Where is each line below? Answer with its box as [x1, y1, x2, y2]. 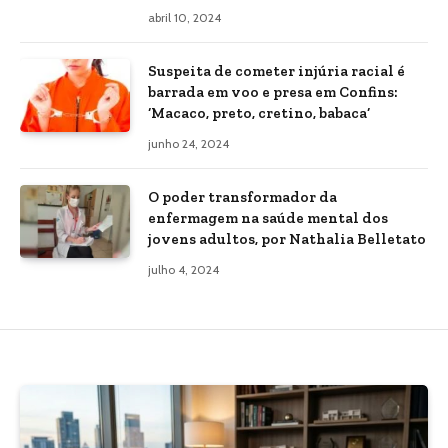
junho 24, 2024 [148, 136, 229, 152]
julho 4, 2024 [148, 262, 219, 278]
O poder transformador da [148, 188, 337, 207]
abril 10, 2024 [148, 10, 221, 26]
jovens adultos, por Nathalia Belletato [148, 230, 426, 249]
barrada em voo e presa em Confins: [148, 83, 398, 102]
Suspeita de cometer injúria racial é [148, 62, 405, 81]
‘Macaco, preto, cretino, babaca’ [148, 104, 370, 123]
